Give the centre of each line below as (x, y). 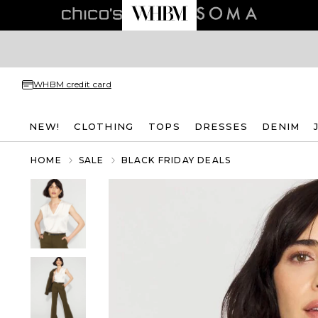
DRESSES (221, 126)
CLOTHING (104, 126)
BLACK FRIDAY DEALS (176, 160)
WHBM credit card (72, 84)
